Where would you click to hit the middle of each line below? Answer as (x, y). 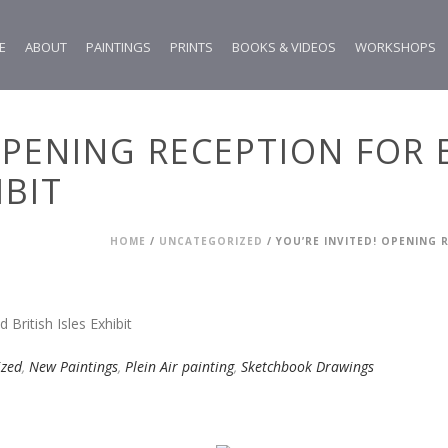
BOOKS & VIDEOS (284, 47)
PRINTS (192, 47)
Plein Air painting (179, 366)
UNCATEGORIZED (211, 241)
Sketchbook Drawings (307, 366)
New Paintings (73, 366)
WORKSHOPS (396, 47)
